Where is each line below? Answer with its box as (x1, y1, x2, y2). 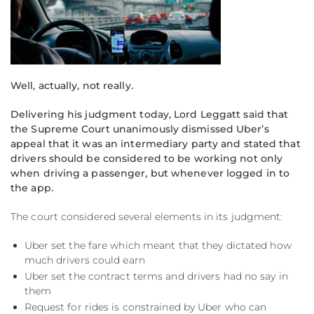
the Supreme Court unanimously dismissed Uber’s (11, 123, 269, 136)
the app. (11, 182, 53, 195)
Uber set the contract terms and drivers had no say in (24, 270, 288, 283)
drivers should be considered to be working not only (11, 152, 283, 165)
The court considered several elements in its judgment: (11, 210, 283, 224)
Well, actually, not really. (11, 79, 133, 93)
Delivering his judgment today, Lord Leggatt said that (11, 108, 289, 121)
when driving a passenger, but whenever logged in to (11, 167, 290, 180)
